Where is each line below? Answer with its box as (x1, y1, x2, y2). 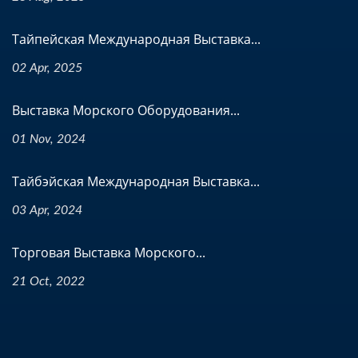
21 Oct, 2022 (12, 275, 85, 288)
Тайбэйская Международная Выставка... (12, 173, 260, 191)
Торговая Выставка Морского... (12, 244, 205, 262)
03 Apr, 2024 (12, 204, 82, 217)
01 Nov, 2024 (12, 133, 86, 146)
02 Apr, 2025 (12, 62, 82, 75)
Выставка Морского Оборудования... (12, 101, 240, 120)
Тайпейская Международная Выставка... (12, 30, 261, 49)
